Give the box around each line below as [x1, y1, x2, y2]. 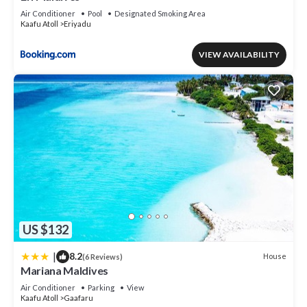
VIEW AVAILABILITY [199, 49, 280, 60]
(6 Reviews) [82, 251, 123, 261]
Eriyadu [64, 19, 91, 29]
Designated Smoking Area [114, 9, 206, 19]
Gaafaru [64, 293, 93, 302]
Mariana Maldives [21, 263, 108, 277]
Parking [88, 282, 114, 292]
